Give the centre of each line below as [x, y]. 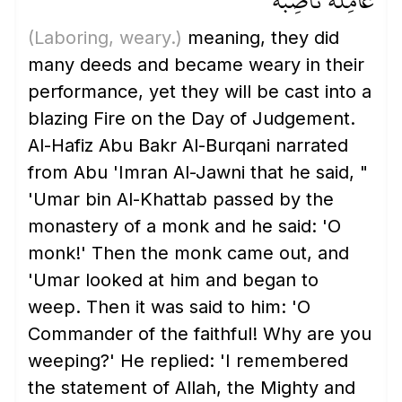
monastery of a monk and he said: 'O [184, 226]
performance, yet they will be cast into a [200, 92]
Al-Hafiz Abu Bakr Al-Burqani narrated [188, 145]
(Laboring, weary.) [105, 38]
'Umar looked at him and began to [173, 280]
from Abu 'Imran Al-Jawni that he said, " [198, 172]
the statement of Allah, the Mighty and [192, 388]
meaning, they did [261, 38]
